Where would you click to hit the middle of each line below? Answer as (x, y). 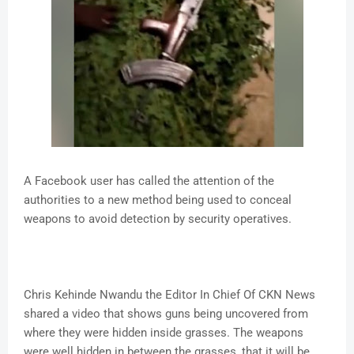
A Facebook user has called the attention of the (149, 181)
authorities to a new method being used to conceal (158, 200)
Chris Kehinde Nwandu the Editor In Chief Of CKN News (169, 295)
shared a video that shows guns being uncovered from (166, 314)
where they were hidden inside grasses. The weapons (164, 333)
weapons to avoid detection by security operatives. (158, 219)
